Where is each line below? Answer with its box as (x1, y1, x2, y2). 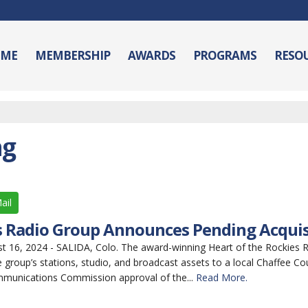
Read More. (195, 271, 247, 284)
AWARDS (128, 47, 175, 63)
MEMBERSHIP (35, 47, 110, 63)
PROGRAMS (193, 47, 256, 63)
